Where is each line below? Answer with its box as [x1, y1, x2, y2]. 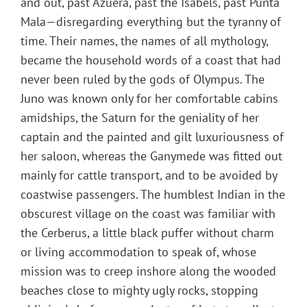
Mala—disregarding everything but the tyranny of [21, 14, 281, 30]
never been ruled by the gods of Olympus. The [21, 71, 265, 88]
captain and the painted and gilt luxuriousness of [21, 129, 284, 145]
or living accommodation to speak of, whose [21, 244, 256, 260]
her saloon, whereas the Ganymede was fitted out [21, 148, 282, 164]
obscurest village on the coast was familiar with [21, 206, 275, 222]
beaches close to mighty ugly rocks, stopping [21, 282, 258, 299]
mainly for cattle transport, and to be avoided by [21, 167, 277, 184]
